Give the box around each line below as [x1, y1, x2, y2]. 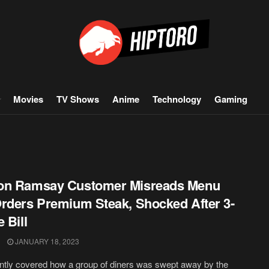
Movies [13, 92, 43, 106]
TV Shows [56, 92, 99, 106]
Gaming [214, 92, 247, 106]
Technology [153, 92, 201, 106]
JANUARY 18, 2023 [13, 236, 79, 246]
